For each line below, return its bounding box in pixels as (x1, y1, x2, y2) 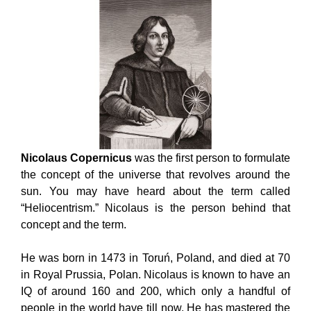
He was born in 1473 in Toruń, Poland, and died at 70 (21, 251, 290, 264)
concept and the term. (21, 218, 126, 230)
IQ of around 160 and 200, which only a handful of (21, 285, 290, 297)
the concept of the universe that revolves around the (21, 168, 290, 180)
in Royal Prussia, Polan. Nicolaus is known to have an (21, 268, 290, 280)
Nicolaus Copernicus (21, 151, 132, 164)
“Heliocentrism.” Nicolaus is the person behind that (21, 201, 290, 214)
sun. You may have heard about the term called (21, 185, 290, 197)
